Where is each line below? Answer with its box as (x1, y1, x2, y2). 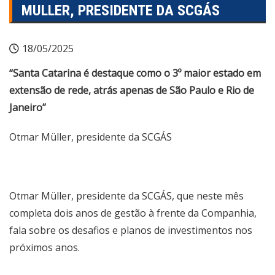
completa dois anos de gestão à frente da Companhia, (9, 206, 257, 220)
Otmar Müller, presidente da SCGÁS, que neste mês (9, 189, 244, 203)
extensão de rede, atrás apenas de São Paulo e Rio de (9, 83, 254, 97)
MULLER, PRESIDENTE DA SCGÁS (21, 2, 220, 19)
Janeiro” (9, 101, 46, 114)
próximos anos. (9, 241, 82, 254)
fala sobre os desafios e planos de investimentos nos (9, 223, 252, 237)
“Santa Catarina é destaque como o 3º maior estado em (9, 66, 261, 80)
